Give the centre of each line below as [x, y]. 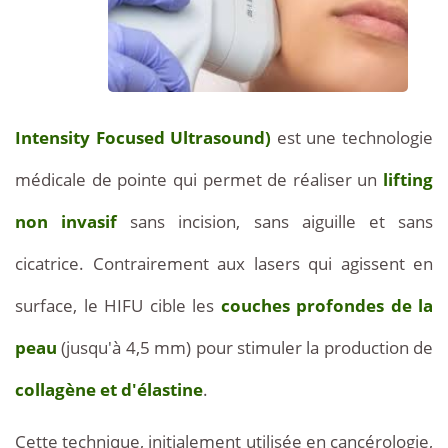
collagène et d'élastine [109, 389]
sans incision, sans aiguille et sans [275, 221]
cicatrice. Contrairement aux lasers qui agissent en [224, 263]
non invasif [66, 221]
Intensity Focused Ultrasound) [143, 137]
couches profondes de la [326, 305]
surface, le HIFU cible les [118, 305]
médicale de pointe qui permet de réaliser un [199, 179]
